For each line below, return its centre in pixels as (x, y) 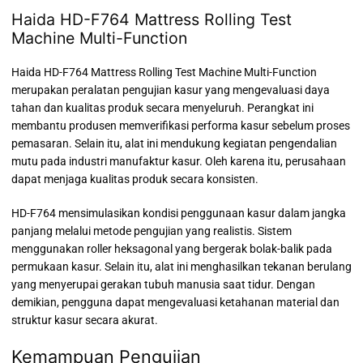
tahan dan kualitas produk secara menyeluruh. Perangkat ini (162, 108)
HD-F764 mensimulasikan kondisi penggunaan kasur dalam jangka (179, 214)
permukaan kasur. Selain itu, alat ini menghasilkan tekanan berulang (181, 267)
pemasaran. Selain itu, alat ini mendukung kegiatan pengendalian (174, 144)
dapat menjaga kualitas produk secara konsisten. (135, 179)
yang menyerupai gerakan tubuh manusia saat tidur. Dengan (163, 285)
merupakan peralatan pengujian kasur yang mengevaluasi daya (171, 90)
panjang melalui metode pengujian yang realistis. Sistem (152, 231)
